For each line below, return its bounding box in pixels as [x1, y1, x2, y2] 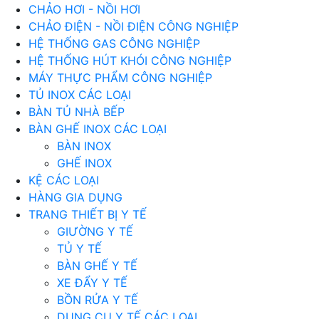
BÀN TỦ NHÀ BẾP [28, 105, 125, 119]
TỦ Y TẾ [57, 241, 102, 256]
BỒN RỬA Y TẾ [57, 293, 138, 307]
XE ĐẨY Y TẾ [57, 276, 127, 290]
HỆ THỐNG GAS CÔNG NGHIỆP [28, 36, 200, 51]
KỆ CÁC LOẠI [28, 173, 99, 187]
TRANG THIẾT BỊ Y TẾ [28, 207, 147, 221]
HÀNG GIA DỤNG [28, 190, 122, 204]
